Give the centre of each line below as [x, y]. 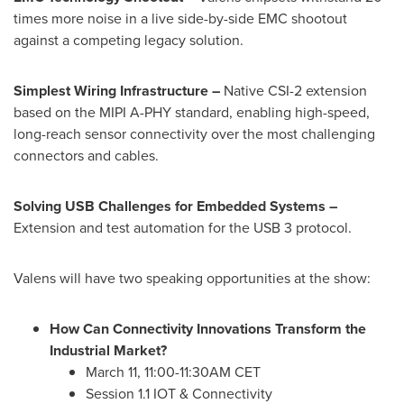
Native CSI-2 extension [295, 91]
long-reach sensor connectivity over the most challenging [194, 134]
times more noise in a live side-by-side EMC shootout [180, 18]
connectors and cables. [86, 156]
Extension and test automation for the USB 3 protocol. [183, 228]
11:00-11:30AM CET [202, 372]
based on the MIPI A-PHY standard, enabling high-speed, [192, 112]
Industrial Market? [108, 350]
